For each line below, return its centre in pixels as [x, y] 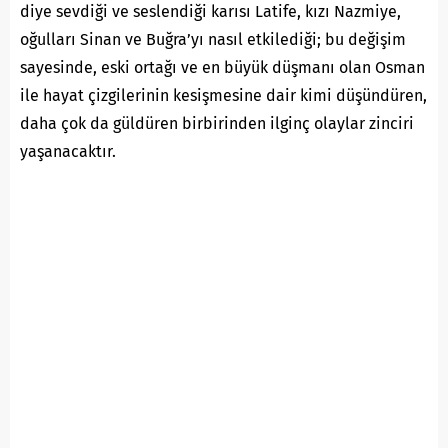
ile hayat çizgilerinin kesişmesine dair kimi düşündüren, [223, 95]
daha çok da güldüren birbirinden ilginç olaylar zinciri [217, 123]
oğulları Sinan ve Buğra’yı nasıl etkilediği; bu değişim [213, 39]
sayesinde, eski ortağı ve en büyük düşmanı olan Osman [222, 67]
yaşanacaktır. [68, 151]
